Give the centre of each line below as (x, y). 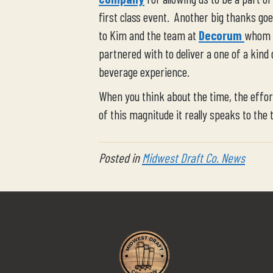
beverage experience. (144, 72)
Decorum (220, 35)
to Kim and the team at (149, 35)
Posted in (120, 158)
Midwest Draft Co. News (193, 158)
